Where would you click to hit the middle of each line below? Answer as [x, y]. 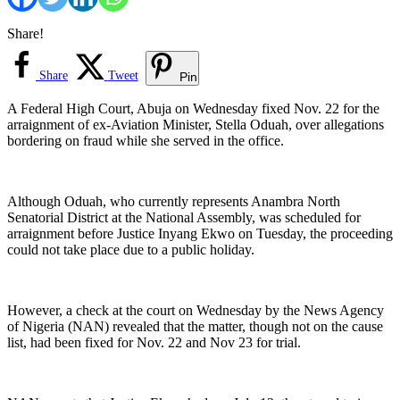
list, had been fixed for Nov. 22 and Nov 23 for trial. [154, 342]
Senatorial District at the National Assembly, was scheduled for [184, 217]
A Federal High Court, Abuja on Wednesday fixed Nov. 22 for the [193, 108]
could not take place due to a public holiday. [131, 249]
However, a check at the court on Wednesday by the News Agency [196, 310]
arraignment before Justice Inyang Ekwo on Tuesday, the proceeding [200, 233]
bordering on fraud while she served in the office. [146, 140]
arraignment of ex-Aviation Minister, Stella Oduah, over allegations [196, 124]
